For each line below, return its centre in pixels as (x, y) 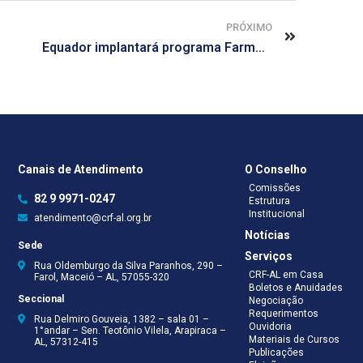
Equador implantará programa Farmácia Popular (260, 48)
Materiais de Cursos (294, 340)
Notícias (267, 235)
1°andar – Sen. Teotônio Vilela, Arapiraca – (130, 331)
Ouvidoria (270, 327)
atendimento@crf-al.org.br (93, 218)
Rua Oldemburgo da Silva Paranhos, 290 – (129, 266)
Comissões (274, 188)
